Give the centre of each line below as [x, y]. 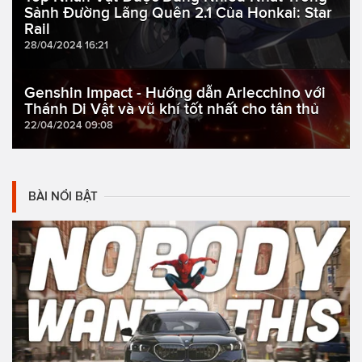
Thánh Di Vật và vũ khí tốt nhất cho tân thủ [172, 109]
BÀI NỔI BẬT [63, 197]
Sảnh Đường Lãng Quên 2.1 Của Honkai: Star [178, 13]
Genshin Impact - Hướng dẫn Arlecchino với [175, 93]
